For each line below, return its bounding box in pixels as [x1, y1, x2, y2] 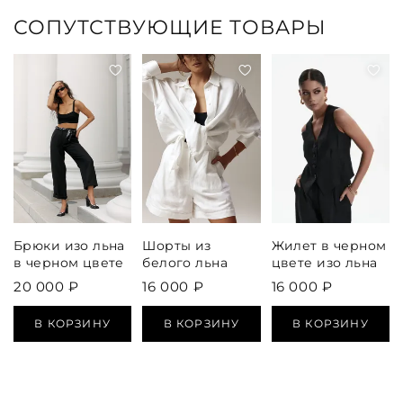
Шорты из [142, 237, 211, 254]
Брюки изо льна [13, 237, 125, 254]
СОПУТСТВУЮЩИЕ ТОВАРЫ [13, 15, 327, 40]
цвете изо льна [271, 254, 378, 271]
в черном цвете [13, 254, 124, 271]
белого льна [142, 254, 228, 271]
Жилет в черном [271, 237, 387, 254]
